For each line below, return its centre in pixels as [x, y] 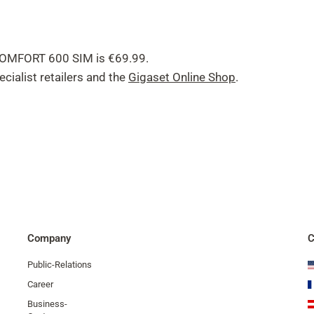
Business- [47, 304]
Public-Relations [60, 265]
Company [49, 238]
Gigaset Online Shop [182, 77]
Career [40, 284]
